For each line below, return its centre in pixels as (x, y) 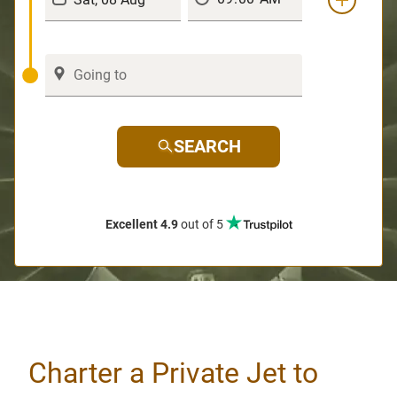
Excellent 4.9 (141, 224)
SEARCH (207, 146)
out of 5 (202, 224)
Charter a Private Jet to (173, 373)
